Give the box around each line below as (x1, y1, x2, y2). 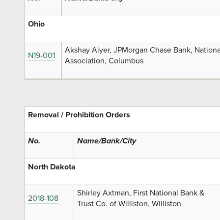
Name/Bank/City (77, 136, 137, 146)
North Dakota (28, 162, 76, 172)
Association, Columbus (65, 56, 144, 66)
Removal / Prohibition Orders (28, 110, 131, 120)
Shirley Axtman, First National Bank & (77, 188, 205, 198)
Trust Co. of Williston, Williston (77, 198, 182, 209)
